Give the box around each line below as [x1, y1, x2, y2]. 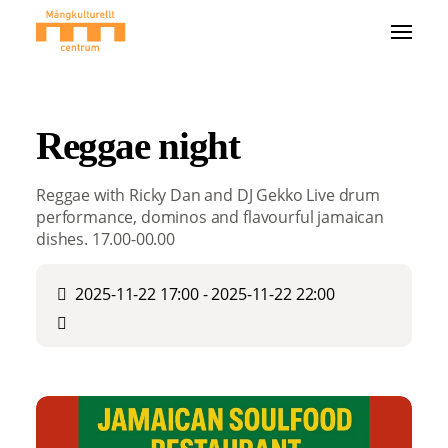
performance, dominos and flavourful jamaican [36, 206, 384, 229]
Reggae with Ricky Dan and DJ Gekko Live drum [36, 184, 380, 207]
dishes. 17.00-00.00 [36, 228, 175, 251]
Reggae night [36, 123, 240, 168]
